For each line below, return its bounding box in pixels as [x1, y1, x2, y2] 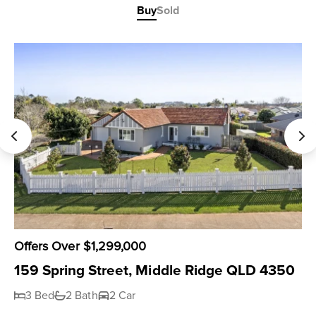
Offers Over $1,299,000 [14, 238, 147, 254]
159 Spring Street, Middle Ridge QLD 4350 [14, 262, 295, 279]
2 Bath [66, 288, 98, 303]
